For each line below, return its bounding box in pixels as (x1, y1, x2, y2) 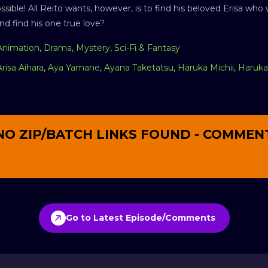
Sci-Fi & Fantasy (114, 42, 180, 53)
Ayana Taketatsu (104, 62, 173, 73)
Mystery (76, 42, 110, 53)
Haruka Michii (178, 62, 234, 73)
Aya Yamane (48, 62, 100, 73)
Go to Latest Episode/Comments (65, 212, 215, 224)
